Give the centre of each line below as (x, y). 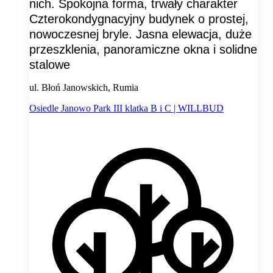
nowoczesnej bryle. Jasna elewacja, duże (140, 34)
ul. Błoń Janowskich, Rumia (84, 87)
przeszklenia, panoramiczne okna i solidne (143, 49)
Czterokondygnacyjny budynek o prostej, (139, 19)
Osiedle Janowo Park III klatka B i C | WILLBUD (126, 108)
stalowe (50, 64)
